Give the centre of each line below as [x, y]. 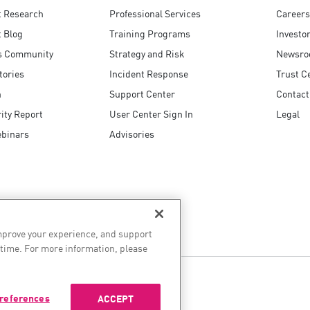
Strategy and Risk [147, 53]
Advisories [132, 133]
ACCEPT [116, 298]
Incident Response [149, 73]
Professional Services [155, 13]
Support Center [142, 93]
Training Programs [150, 33]
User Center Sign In [151, 113]
